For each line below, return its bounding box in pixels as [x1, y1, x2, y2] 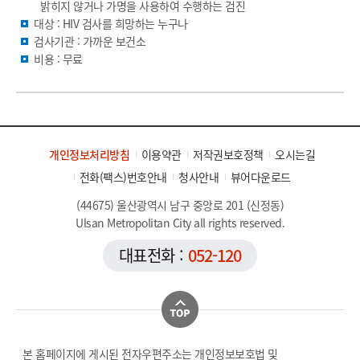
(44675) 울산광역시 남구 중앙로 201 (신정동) [76, 197, 284, 213]
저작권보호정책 [193, 146, 264, 162]
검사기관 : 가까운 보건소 [34, 33, 145, 49]
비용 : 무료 [34, 51, 83, 67]
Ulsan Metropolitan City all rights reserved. [76, 215, 284, 231]
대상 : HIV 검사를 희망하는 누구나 [34, 15, 188, 31]
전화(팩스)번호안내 [79, 169, 167, 185]
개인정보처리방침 [49, 146, 129, 162]
